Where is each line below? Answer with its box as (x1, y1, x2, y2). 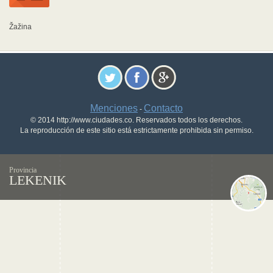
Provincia (9, 166, 37, 174)
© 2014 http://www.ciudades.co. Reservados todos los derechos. (30, 116, 243, 124)
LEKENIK (9, 172, 66, 188)
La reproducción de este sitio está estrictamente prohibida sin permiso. (19, 126, 253, 135)
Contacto (144, 103, 183, 113)
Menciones (90, 103, 138, 113)
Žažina (9, 23, 32, 31)
